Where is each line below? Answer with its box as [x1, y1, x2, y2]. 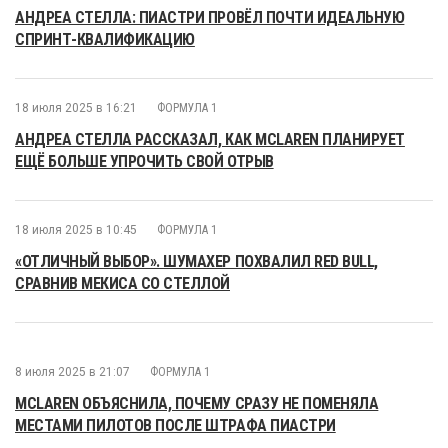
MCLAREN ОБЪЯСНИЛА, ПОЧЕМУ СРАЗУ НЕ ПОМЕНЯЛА [15, 394, 379, 413]
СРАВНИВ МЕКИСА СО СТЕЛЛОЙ [15, 274, 230, 293]
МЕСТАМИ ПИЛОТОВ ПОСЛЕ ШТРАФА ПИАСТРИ [15, 416, 336, 435]
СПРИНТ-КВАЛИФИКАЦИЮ [15, 30, 195, 49]
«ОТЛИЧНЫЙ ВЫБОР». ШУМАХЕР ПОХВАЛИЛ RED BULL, [15, 252, 378, 271]
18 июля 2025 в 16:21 [15, 101, 137, 115]
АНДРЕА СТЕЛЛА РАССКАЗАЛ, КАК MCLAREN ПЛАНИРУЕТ [15, 130, 405, 149]
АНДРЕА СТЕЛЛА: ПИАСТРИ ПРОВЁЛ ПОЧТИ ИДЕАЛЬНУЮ [15, 8, 405, 27]
